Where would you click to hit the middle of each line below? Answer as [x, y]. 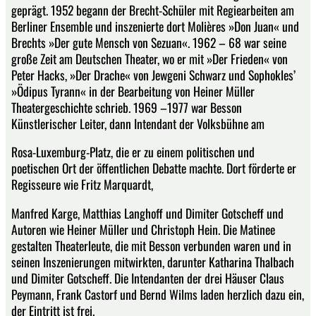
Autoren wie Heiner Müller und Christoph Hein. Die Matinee [143, 229]
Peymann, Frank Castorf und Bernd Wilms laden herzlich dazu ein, [158, 294]
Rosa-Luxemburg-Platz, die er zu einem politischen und [133, 152]
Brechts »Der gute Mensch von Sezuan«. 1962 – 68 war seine [149, 42]
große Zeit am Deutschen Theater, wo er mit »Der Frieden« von [150, 58]
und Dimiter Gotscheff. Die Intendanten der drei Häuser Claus [148, 278]
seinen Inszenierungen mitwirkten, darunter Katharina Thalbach [153, 261]
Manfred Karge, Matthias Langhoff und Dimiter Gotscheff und [147, 213]
